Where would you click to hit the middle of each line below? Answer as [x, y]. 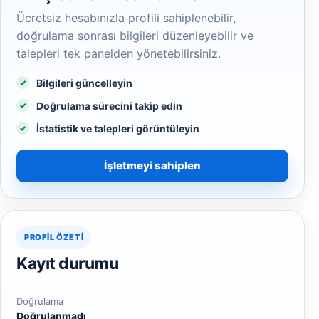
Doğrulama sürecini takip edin [109, 106]
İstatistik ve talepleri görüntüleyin [118, 129]
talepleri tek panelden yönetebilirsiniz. [119, 53]
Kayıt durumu [67, 263]
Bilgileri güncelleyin [84, 83]
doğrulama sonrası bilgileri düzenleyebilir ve [135, 36]
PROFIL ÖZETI [54, 237]
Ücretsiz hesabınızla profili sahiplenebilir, [126, 18]
